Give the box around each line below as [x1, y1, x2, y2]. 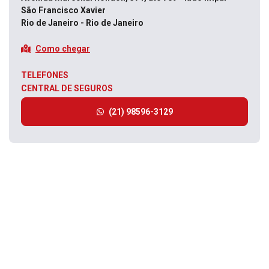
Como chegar [35, 43, 90, 53]
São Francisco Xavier [21, 5, 107, 15]
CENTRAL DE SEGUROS [21, 83, 113, 93]
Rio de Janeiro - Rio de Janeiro [21, 18, 144, 28]
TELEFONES [21, 70, 68, 80]
